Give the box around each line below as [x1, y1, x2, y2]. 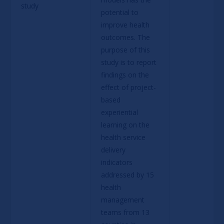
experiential [100, 107, 140, 117]
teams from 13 [100, 207, 151, 217]
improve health [100, 19, 151, 29]
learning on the [100, 119, 151, 129]
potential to [100, 7, 140, 17]
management [100, 194, 146, 204]
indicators [100, 157, 134, 167]
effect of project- [100, 82, 156, 92]
